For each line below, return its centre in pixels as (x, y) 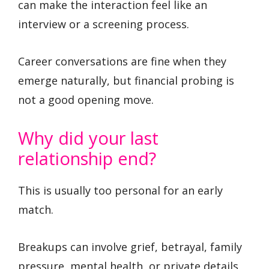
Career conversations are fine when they (122, 62)
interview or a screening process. (104, 24)
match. (36, 209)
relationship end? (87, 158)
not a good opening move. (86, 100)
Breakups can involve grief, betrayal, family (130, 247)
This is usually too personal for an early (120, 190)
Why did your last (88, 138)
